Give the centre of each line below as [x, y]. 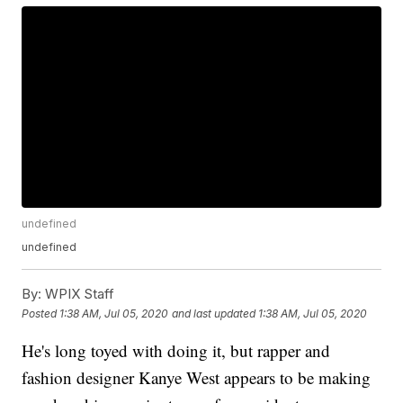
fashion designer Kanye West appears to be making [197, 378]
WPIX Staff [78, 294]
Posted [41, 313]
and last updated [214, 313]
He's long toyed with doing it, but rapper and [176, 351]
